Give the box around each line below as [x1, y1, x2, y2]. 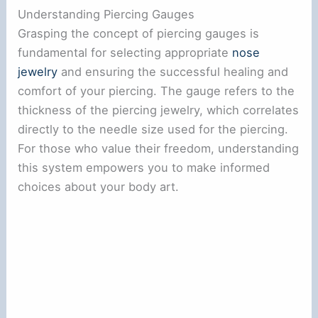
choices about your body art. [18, 180, 180, 194]
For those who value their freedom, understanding [18, 141, 300, 156]
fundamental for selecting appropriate [18, 45, 233, 60]
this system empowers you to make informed [18, 160, 270, 175]
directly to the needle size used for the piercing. [18, 122, 289, 137]
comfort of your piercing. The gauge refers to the [18, 84, 295, 99]
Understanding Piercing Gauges [18, 7, 195, 22]
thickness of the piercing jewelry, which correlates [18, 103, 300, 118]
